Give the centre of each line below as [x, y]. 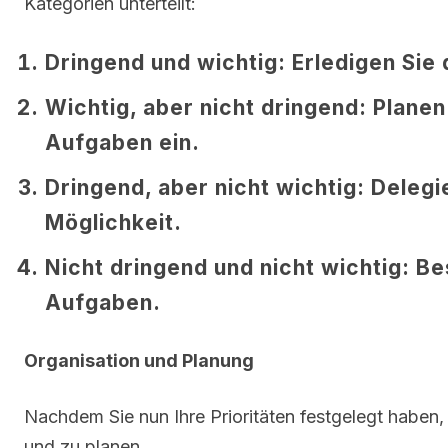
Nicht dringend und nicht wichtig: [227, 267]
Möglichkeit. [113, 222]
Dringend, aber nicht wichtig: [205, 187]
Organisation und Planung [139, 360]
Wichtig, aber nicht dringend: [206, 107]
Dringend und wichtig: [165, 62]
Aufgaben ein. [122, 142]
